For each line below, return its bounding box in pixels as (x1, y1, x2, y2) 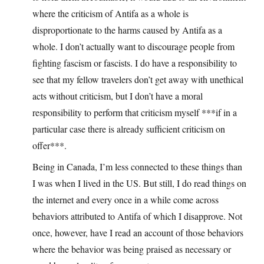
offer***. (32, 139, 67, 152)
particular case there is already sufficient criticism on (32, 123, 225, 136)
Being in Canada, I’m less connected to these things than (32, 160, 242, 173)
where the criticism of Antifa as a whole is (32, 7, 189, 20)
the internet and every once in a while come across (32, 193, 219, 206)
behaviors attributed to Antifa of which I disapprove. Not (32, 210, 242, 223)
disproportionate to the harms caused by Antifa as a (32, 24, 222, 37)
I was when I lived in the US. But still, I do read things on (32, 177, 246, 190)
